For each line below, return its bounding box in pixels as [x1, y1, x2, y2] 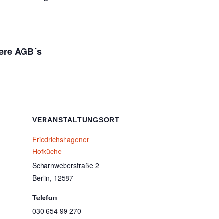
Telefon [32, 192, 57, 202]
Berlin [32, 173, 50, 183]
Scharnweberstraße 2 [32, 160, 99, 170]
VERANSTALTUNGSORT [32, 115, 120, 124]
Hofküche [32, 146, 62, 156]
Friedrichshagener [32, 134, 89, 144]
